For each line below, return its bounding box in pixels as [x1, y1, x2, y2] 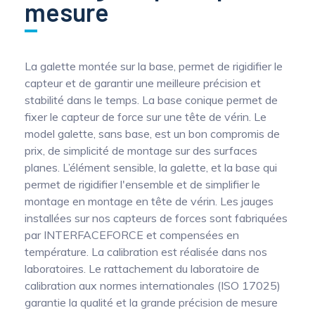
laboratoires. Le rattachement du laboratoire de [25, 262, 259, 276]
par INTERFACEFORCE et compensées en [25, 228, 239, 242]
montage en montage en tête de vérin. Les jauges [25, 194, 274, 208]
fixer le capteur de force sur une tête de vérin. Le [25, 110, 266, 124]
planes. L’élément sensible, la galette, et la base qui [25, 160, 277, 174]
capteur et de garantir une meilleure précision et [25, 76, 261, 90]
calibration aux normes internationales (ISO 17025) [25, 278, 281, 292]
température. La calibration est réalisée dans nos [25, 245, 267, 259]
